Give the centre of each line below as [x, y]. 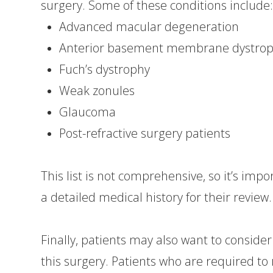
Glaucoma [88, 112]
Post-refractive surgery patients [145, 133]
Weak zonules [97, 90]
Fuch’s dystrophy [105, 69]
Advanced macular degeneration [149, 26]
